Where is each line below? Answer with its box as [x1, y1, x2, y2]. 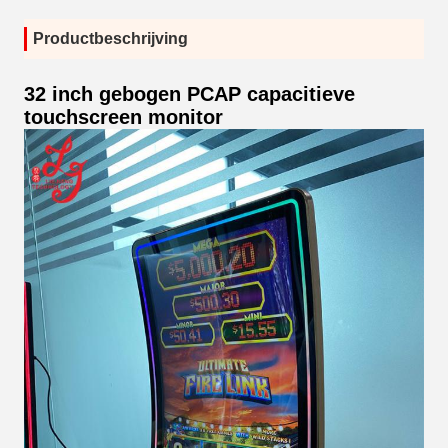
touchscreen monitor [24, 106, 223, 128]
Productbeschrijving [33, 30, 188, 47]
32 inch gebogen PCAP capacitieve [24, 83, 355, 105]
